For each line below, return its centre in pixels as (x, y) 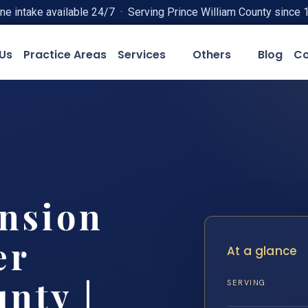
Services (141, 55)
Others (211, 55)
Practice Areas (65, 55)
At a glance (262, 251)
